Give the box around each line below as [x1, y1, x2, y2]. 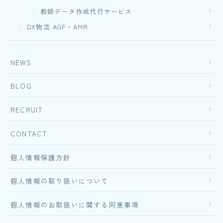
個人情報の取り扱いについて [10, 176, 109, 186]
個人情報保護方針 [10, 152, 71, 162]
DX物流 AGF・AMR [27, 21, 89, 31]
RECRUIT [10, 105, 43, 115]
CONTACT [10, 128, 48, 138]
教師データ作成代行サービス [40, 6, 132, 16]
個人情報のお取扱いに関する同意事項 [10, 200, 139, 210]
